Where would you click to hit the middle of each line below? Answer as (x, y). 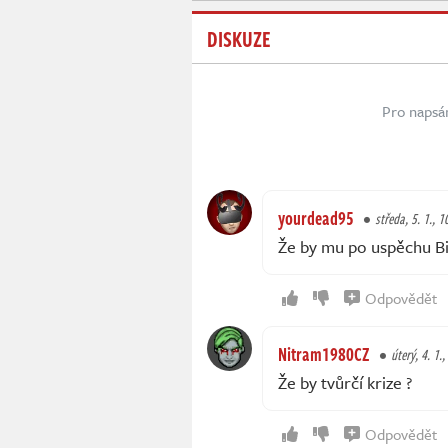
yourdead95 (316, 218)
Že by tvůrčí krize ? (345, 383)
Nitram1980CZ (324, 354)
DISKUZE (239, 38)
